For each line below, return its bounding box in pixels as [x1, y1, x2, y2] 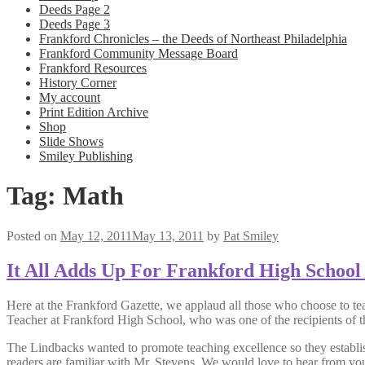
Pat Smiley [223, 228, 279, 243]
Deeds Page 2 [39, 2, 110, 16]
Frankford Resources [39, 61, 147, 75]
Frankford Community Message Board [39, 46, 238, 60]
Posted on [7, 228, 60, 243]
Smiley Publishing [39, 149, 133, 163]
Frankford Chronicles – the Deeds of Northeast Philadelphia [39, 32, 347, 46]
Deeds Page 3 [39, 17, 110, 31]
